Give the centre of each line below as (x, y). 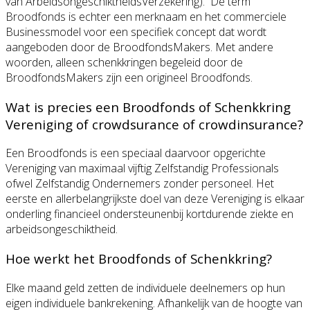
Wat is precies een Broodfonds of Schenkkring (148, 107)
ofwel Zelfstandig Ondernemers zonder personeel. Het (140, 184)
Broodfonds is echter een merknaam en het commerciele (146, 17)
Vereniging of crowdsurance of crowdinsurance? (154, 124)
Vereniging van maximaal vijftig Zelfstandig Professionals (142, 168)
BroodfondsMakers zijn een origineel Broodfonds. (129, 78)
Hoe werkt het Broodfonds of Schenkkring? (139, 259)
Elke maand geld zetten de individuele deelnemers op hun (145, 288)
